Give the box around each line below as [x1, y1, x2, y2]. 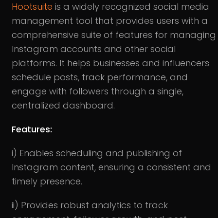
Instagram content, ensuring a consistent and [12, 161, 211, 173]
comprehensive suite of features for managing [12, 28, 216, 41]
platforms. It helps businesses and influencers [12, 56, 209, 69]
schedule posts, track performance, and [12, 71, 188, 83]
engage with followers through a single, [12, 85, 183, 97]
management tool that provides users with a [12, 14, 208, 27]
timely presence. [12, 175, 82, 187]
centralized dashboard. [12, 99, 115, 111]
